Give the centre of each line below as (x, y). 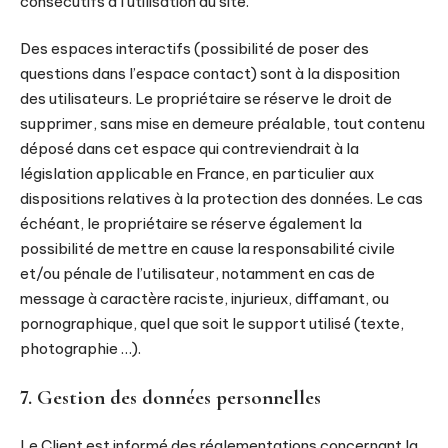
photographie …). (80, 348)
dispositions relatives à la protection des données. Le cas (221, 198)
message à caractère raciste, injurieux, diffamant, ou (204, 298)
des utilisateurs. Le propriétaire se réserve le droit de (206, 98)
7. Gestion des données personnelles (170, 397)
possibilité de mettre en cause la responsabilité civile (207, 248)
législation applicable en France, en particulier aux (197, 173)
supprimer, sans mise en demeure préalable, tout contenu (222, 123)
